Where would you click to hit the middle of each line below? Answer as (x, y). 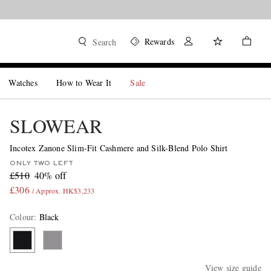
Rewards (159, 41)
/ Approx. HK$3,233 (63, 191)
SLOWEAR (56, 126)
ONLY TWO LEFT (41, 163)
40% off (50, 175)
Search (105, 42)
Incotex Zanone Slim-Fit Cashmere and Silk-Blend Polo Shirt (119, 148)
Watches (23, 83)
